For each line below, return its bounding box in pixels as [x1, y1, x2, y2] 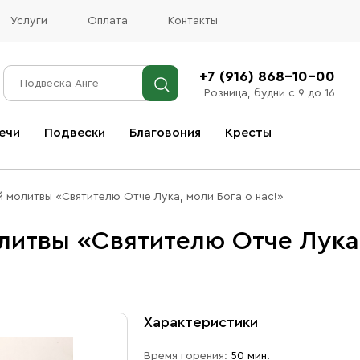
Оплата [88, 15, 128, 27]
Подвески [44, 126, 105, 139]
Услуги [10, 15, 47, 27]
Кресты [225, 126, 272, 139]
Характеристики [143, 315, 258, 329]
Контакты [168, 15, 218, 27]
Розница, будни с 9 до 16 [203, 87, 335, 99]
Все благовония [35, 150, 129, 162]
